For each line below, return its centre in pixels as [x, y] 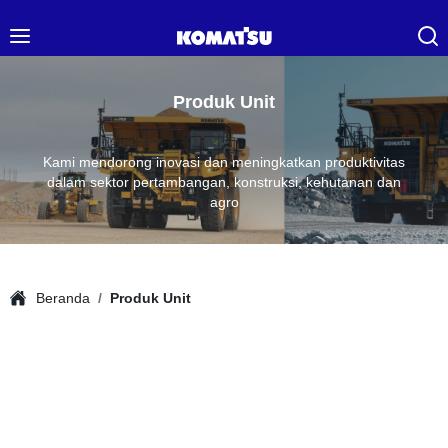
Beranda [63, 298]
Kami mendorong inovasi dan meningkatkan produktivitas [224, 162]
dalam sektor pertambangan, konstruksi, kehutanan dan [224, 182]
